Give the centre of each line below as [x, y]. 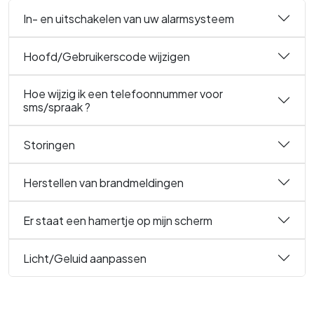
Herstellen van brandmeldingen [103, 182]
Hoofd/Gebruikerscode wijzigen [107, 56]
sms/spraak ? [57, 107]
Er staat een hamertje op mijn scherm [118, 220]
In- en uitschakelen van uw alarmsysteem [129, 18]
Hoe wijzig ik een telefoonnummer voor [123, 94]
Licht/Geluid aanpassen [85, 258]
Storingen [49, 144]
